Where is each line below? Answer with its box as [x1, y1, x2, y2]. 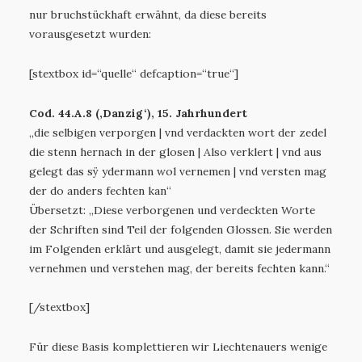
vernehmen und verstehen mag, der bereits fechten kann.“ [29, 260, 330, 276]
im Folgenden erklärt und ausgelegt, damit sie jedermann [29, 241, 330, 256]
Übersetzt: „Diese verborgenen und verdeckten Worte [29, 202, 315, 217]
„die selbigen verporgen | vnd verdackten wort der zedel [29, 124, 326, 140]
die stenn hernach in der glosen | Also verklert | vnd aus [29, 144, 322, 159]
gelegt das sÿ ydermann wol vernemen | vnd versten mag [29, 163, 326, 179]
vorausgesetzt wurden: [29, 27, 151, 42]
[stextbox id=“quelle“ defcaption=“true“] [29, 65, 238, 81]
